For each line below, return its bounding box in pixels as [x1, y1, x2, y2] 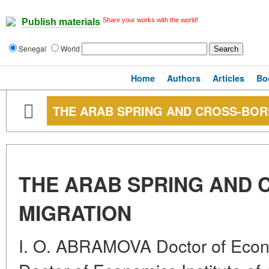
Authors [167, 72, 201, 84]
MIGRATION [19, 198, 131, 227]
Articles [213, 72, 244, 84]
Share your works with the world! [103, 16, 198, 23]
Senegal [19, 43, 48, 53]
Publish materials [22, 17, 100, 28]
